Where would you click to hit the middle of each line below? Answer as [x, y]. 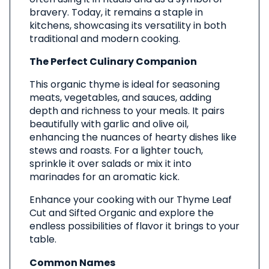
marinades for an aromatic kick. [104, 177]
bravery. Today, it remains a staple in [116, 13]
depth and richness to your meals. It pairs [127, 111]
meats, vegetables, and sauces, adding [120, 98]
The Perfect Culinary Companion [113, 62]
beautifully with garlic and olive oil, [109, 124]
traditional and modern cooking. [105, 39]
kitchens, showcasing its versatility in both [128, 26]
